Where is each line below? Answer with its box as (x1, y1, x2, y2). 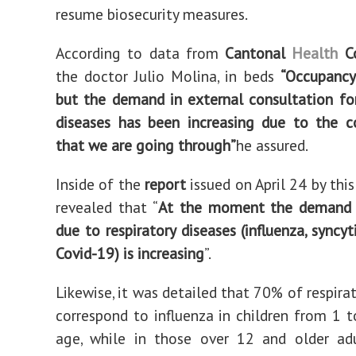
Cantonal (218, 43, 292, 63)
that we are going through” (56, 135, 236, 155)
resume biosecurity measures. (56, 4, 248, 24)
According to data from (56, 43, 219, 63)
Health (292, 43, 339, 63)
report (145, 174, 186, 194)
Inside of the (56, 174, 145, 194)
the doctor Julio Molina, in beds (56, 66, 281, 86)
